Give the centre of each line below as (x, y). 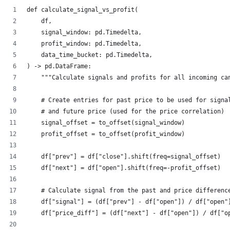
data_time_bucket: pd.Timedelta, (104, 55)
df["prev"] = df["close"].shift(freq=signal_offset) (124, 157)
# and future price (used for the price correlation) (126, 111)
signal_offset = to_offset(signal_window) (106, 123)
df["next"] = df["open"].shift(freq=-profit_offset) (124, 168)
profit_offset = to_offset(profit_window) (106, 134)
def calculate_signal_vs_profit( (82, 10)
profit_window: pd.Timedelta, (84, 44)
